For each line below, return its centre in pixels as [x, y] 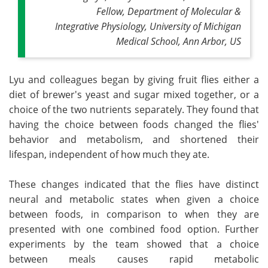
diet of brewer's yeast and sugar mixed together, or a [134, 95]
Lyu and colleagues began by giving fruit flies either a [134, 80]
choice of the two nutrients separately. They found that [134, 109]
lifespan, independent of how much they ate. [109, 154]
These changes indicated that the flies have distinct [134, 184]
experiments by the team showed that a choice [134, 244]
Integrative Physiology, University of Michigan [148, 26]
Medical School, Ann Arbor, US [179, 41]
